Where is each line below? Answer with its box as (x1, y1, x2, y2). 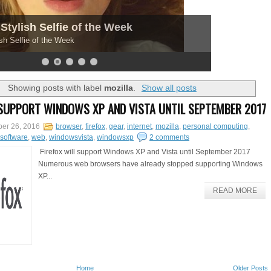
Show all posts (141, 83, 197, 93)
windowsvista (49, 132, 93, 142)
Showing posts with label (8, 83, 105, 93)
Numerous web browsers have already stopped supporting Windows (38, 159, 263, 168)
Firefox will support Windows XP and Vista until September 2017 (38, 147, 254, 156)
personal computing (183, 122, 248, 131)
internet (127, 122, 152, 131)
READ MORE (213, 186, 257, 195)
